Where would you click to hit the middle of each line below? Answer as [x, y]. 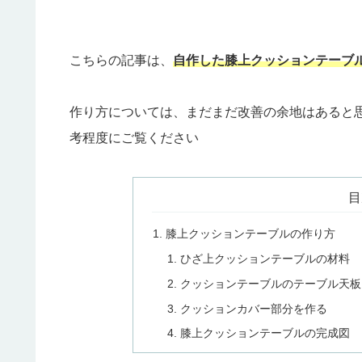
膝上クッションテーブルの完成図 [265, 333]
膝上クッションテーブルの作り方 [251, 233]
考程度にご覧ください [134, 138]
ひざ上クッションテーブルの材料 [265, 258]
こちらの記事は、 [121, 61]
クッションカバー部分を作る [253, 308]
